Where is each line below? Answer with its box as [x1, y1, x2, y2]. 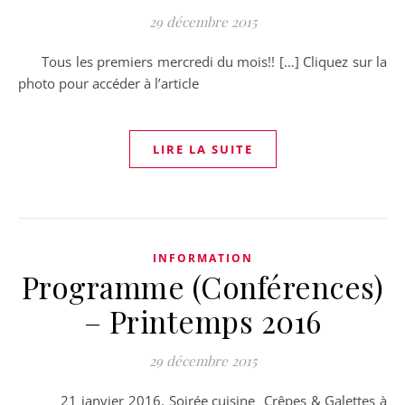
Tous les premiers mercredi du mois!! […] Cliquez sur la [18, 52, 50, 71]
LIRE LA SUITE [152, 141, 253, 157]
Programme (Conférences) [21, 267, 384, 306]
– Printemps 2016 [83, 301, 322, 341]
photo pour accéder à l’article [18, 74, 206, 92]
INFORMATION [152, 250, 253, 266]
